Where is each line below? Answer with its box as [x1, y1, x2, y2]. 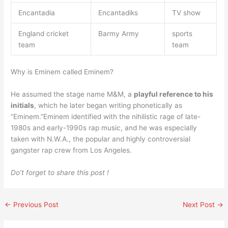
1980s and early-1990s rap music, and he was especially [11, 123, 197, 132]
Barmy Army [98, 30, 139, 38]
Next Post [182, 200, 217, 209]
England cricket [18, 30, 69, 38]
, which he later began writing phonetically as [34, 101, 183, 109]
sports [172, 30, 192, 38]
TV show [172, 9, 201, 17]
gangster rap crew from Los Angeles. [11, 146, 132, 154]
